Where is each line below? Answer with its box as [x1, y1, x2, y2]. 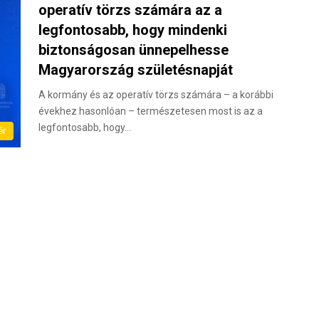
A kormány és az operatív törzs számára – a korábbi [38, 89, 273, 100]
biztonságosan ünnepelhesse [38, 41, 229, 58]
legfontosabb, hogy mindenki [38, 21, 227, 38]
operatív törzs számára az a [38, 1, 222, 19]
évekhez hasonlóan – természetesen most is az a [38, 105, 263, 117]
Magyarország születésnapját [38, 61, 233, 78]
